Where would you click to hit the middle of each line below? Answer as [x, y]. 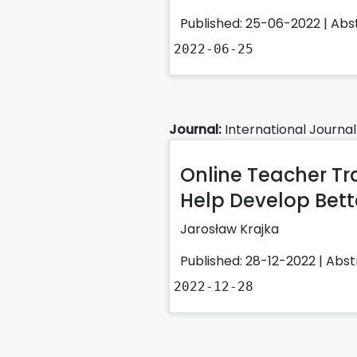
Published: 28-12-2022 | [253, 261]
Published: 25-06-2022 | [255, 23]
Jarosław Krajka [229, 229]
